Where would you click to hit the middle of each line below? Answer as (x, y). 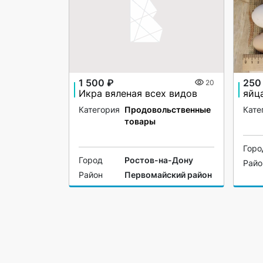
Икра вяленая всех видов (138, 94)
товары (140, 121)
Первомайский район (168, 175)
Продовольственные (168, 109)
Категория (99, 109)
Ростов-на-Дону (159, 160)
